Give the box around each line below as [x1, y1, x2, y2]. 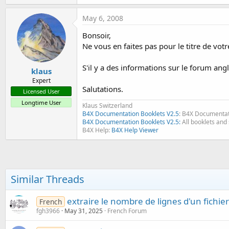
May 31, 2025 [64, 206, 103, 215]
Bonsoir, [82, 30, 111, 40]
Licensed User [22, 87, 60, 95]
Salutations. [82, 83, 123, 94]
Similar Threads [11, 172, 84, 186]
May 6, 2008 [82, 13, 123, 23]
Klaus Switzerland [82, 101, 132, 110]
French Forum [107, 206, 147, 215]
